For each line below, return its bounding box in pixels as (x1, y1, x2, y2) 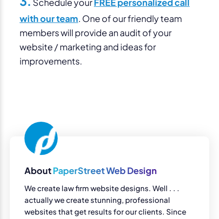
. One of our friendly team (78, 12, 182, 24)
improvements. (20, 55, 82, 66)
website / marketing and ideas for (20, 41, 156, 52)
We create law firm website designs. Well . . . (24, 183, 179, 193)
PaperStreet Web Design (53, 164, 157, 176)
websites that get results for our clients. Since (24, 206, 186, 216)
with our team (20, 12, 78, 24)
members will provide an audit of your (20, 26, 172, 38)
